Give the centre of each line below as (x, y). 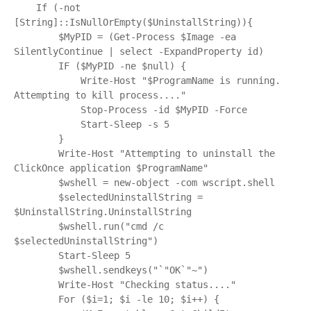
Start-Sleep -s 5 (47, 124)
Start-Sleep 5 (36, 255)
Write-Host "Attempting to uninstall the (36, 153)
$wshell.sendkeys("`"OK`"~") (36, 270)
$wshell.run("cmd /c (36, 226)
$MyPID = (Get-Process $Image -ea (36, 37)
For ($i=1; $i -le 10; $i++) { (36, 299)
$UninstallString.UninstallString (103, 212)
